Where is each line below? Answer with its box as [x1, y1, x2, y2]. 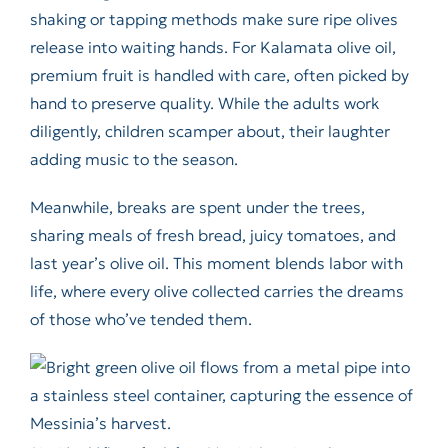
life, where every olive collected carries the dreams [29, 281, 404, 302]
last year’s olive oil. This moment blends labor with [29, 253, 403, 274]
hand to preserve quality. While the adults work [29, 93, 379, 114]
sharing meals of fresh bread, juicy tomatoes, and [29, 225, 396, 246]
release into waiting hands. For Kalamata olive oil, [29, 37, 396, 58]
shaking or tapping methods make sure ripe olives [29, 9, 398, 30]
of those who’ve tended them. [29, 309, 252, 330]
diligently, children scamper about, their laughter [29, 121, 390, 142]
